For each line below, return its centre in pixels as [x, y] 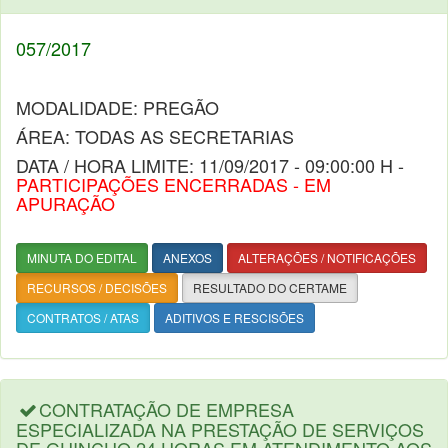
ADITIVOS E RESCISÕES [234, 317]
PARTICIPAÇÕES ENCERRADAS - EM [173, 184]
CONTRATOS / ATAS [83, 317]
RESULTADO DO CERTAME [270, 287]
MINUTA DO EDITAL [82, 257]
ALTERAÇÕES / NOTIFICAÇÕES [327, 257]
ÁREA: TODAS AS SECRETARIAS [155, 136]
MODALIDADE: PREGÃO [117, 107]
